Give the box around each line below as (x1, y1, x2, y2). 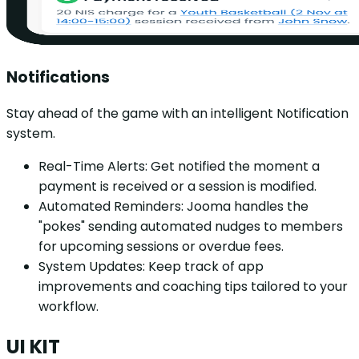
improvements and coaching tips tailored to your (38, 277, 348, 296)
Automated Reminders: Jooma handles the (38, 197, 309, 216)
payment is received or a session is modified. (38, 177, 317, 196)
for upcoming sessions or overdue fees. (38, 237, 284, 256)
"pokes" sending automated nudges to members (38, 217, 343, 236)
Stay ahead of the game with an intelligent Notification (6, 104, 349, 123)
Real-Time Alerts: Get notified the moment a (38, 157, 320, 176)
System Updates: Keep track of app (38, 257, 264, 276)
